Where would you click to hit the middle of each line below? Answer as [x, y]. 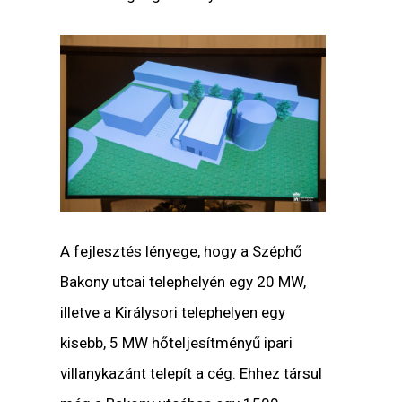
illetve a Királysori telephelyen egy [173, 312]
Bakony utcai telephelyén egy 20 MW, [184, 281]
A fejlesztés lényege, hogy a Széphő [182, 251]
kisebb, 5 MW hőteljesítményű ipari [177, 342]
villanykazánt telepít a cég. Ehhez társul [192, 373]
